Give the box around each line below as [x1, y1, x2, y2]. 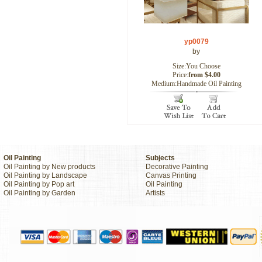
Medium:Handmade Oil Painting [151, 80, 242, 88]
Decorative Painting [146, 163, 208, 171]
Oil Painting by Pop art [4, 180, 74, 188]
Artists [146, 189, 165, 197]
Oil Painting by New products [4, 163, 95, 171]
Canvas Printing [146, 171, 196, 180]
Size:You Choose [172, 62, 220, 70]
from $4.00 [188, 71, 220, 79]
